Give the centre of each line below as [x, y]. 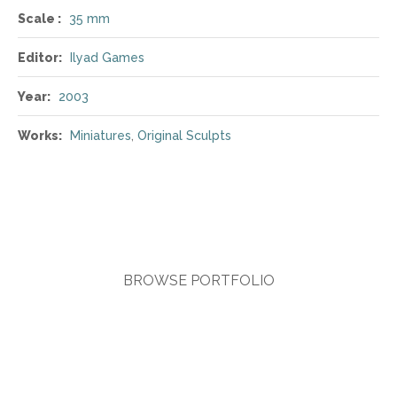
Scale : [39, 19]
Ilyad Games [107, 58]
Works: [40, 136]
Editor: [40, 58]
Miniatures [101, 136]
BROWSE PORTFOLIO [198, 280]
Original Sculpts [184, 136]
